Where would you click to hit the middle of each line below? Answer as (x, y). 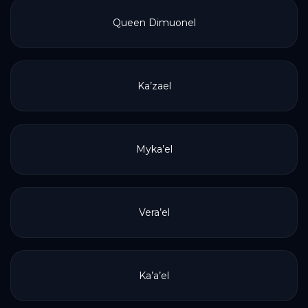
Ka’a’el (154, 276)
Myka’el (154, 149)
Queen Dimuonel (154, 23)
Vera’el (154, 212)
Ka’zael (154, 86)
